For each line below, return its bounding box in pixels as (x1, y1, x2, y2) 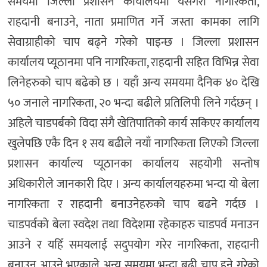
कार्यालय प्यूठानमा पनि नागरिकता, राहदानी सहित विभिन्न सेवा (8, 52, 259, 73)
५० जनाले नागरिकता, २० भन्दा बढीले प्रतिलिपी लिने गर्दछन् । (8, 93, 259, 114)
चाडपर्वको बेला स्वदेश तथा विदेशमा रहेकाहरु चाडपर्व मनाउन (8, 215, 259, 235)
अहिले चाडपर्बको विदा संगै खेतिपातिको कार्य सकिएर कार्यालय (8, 113, 259, 134)
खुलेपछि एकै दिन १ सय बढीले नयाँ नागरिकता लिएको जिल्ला (8, 133, 259, 154)
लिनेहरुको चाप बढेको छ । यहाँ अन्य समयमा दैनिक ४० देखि (8, 73, 259, 94)
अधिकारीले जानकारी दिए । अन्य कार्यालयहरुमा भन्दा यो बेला (8, 174, 259, 195)
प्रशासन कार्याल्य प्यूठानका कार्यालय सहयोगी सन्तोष (8, 154, 259, 175)
